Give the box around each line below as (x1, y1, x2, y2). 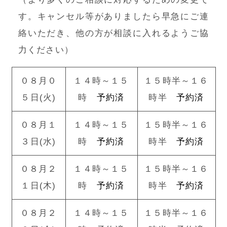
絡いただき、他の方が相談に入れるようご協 (18, 28, 209, 39)
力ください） (18, 45, 74, 55)
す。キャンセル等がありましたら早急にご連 (18, 12, 209, 22)
